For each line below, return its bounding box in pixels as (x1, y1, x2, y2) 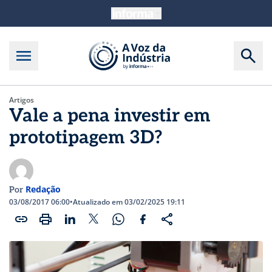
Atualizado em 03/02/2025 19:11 (73, 197, 185, 207)
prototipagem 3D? (9, 127, 163, 149)
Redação (25, 183, 61, 195)
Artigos (9, 95, 34, 105)
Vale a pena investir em (9, 105, 211, 127)
